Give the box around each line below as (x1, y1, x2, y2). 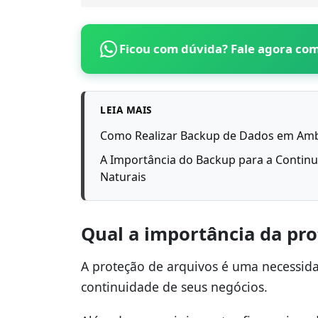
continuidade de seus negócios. (81, 278, 268, 295)
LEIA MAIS (100, 102, 152, 116)
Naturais (100, 168, 147, 185)
